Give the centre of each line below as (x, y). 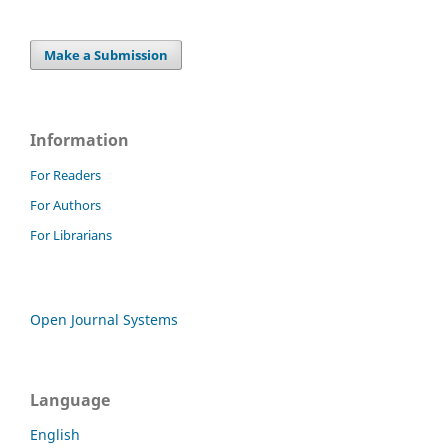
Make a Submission (106, 55)
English (55, 435)
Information (79, 140)
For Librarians (71, 235)
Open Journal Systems (104, 320)
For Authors (65, 205)
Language (70, 400)
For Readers (65, 175)
